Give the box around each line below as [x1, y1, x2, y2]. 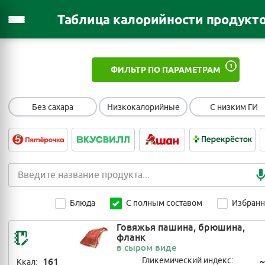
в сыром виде [116, 242, 177, 253]
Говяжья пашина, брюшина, [116, 221, 245, 234]
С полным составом [126, 198, 202, 208]
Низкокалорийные [106, 102, 180, 112]
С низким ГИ [209, 102, 258, 112]
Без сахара [32, 102, 73, 112]
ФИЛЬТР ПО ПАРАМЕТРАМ [111, 65, 221, 75]
